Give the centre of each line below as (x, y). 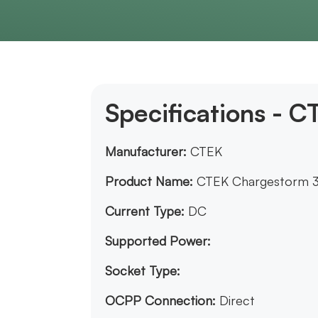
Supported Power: (158, 241)
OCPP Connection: (160, 301)
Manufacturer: (146, 152)
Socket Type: (143, 271)
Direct (237, 301)
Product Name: (149, 181)
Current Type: (145, 211)
